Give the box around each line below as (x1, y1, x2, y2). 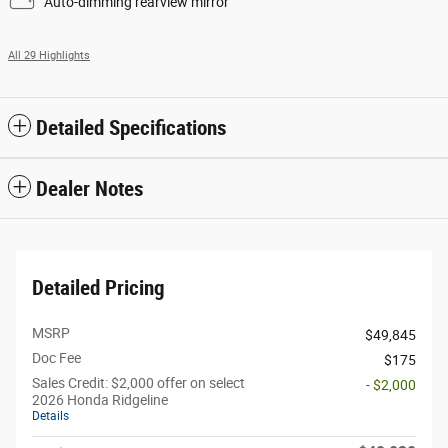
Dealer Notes (36, 177, 144, 202)
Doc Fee (32, 350, 81, 367)
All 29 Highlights (8, 49, 90, 63)
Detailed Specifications (36, 116, 227, 141)
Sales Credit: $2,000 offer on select (32, 375, 245, 392)
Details (32, 409, 69, 424)
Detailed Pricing (32, 276, 165, 301)
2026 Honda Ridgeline (32, 392, 168, 409)
